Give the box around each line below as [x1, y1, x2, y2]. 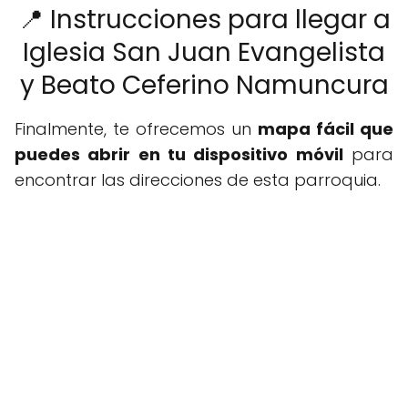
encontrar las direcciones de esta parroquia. [15, 168, 381, 192]
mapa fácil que [258, 117, 393, 141]
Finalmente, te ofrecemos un [15, 117, 258, 141]
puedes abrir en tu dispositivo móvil [15, 143, 343, 167]
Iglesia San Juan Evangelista [23, 35, 385, 71]
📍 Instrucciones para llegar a [17, 2, 391, 38]
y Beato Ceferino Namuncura [19, 67, 389, 104]
